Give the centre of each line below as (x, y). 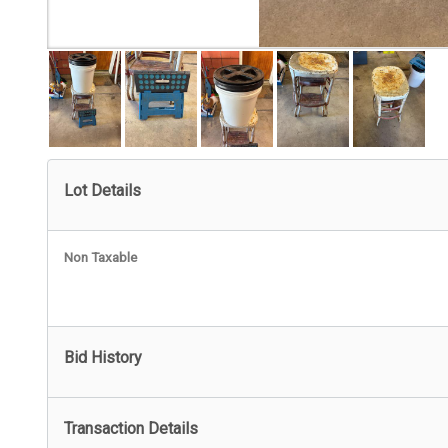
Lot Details (102, 191)
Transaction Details (131, 429)
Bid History (103, 358)
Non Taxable (100, 257)
